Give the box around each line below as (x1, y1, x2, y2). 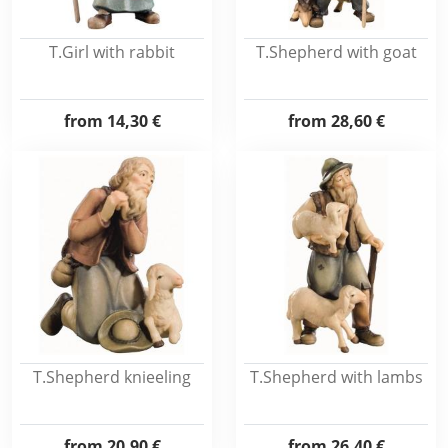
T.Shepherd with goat (255, 41, 417, 63)
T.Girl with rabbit (49, 41, 175, 63)
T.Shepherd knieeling (33, 366, 191, 388)
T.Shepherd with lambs (249, 366, 423, 388)
